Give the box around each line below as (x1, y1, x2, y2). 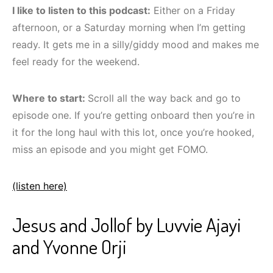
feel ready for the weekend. (12, 55, 140, 68)
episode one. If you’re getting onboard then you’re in (12, 109, 255, 122)
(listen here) (12, 180, 67, 193)
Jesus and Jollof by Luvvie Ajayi (12, 212, 241, 238)
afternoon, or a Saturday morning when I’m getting (12, 21, 246, 34)
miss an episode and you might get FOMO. (12, 143, 208, 156)
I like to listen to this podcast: (12, 4, 151, 17)
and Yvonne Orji (12, 234, 126, 260)
